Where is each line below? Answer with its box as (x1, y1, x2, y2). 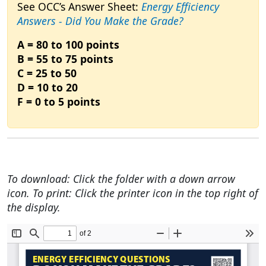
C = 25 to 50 (17, 66, 77, 81)
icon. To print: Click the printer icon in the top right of (7, 186, 258, 201)
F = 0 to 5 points (17, 94, 100, 109)
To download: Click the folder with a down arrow (7, 172, 235, 186)
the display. (7, 200, 61, 215)
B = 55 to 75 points (17, 52, 113, 66)
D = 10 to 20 (17, 80, 78, 95)
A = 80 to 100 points (17, 37, 119, 52)
